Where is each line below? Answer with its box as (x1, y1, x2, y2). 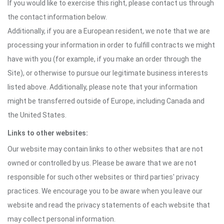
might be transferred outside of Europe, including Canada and (7, 97, 204, 105)
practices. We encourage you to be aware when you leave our (7, 187, 202, 195)
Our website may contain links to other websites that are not (7, 145, 203, 153)
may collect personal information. (7, 215, 115, 223)
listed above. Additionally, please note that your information (7, 83, 197, 91)
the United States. (7, 111, 66, 119)
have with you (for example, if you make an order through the (7, 55, 201, 63)
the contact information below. (7, 13, 107, 21)
